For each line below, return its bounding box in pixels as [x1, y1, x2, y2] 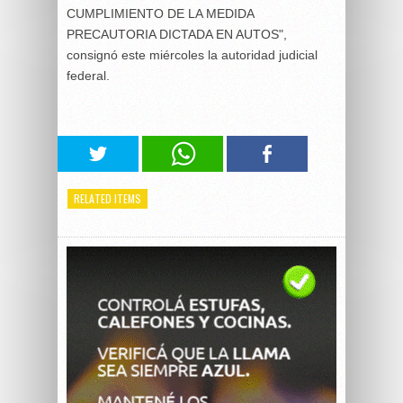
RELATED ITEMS [74, 191, 141, 206]
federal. [67, 68, 110, 83]
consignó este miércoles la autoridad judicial [67, 48, 318, 62]
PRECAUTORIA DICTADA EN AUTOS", [67, 27, 287, 41]
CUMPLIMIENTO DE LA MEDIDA [67, 6, 254, 21]
